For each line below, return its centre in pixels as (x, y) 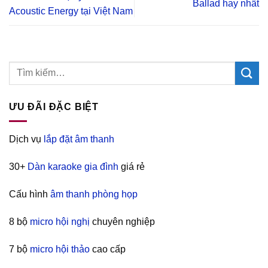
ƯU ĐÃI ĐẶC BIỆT (54, 106)
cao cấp (108, 249)
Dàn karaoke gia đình (73, 167)
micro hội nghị (60, 221)
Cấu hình (30, 194)
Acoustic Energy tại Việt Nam (71, 11)
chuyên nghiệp (122, 221)
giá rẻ (132, 167)
